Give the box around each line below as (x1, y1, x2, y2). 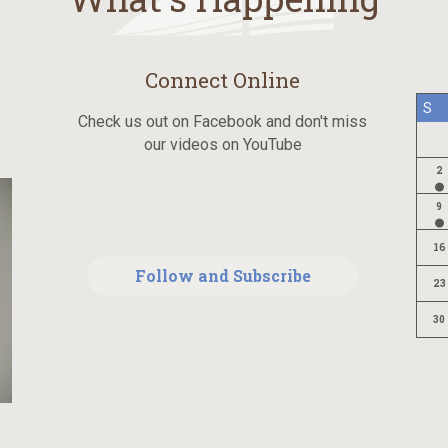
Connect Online (145, 66, 301, 95)
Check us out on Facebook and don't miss (78, 112, 368, 132)
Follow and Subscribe (134, 265, 311, 287)
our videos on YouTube (143, 135, 302, 155)
